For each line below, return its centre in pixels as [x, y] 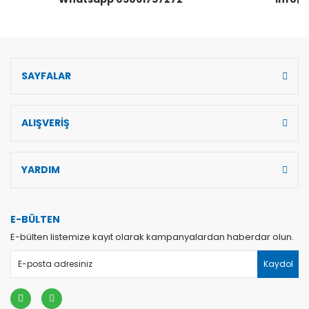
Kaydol [278, 263]
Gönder [154, 75]
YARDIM [41, 169]
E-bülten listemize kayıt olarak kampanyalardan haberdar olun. [152, 237]
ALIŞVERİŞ [46, 122]
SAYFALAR [46, 76]
